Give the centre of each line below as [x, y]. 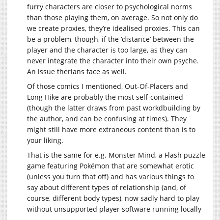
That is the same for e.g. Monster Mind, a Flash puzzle [116, 155]
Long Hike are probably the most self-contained [105, 97]
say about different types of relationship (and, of [107, 187]
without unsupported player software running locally [114, 209]
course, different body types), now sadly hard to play [113, 198]
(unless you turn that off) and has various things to [110, 176]
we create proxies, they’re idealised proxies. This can [113, 28]
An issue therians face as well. [77, 71]
